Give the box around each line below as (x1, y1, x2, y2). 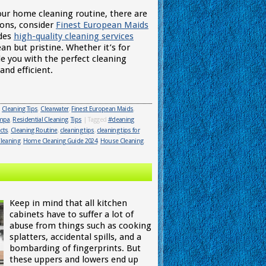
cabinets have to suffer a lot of (9, 209, 134, 220)
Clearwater (40, 105, 69, 113)
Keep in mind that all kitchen (9, 198, 127, 208)
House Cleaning (100, 137, 144, 145)
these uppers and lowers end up (9, 254, 138, 265)
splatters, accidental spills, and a (9, 232, 141, 242)
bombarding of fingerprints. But (9, 243, 141, 254)
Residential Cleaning (12, 116, 68, 123)
